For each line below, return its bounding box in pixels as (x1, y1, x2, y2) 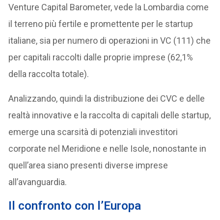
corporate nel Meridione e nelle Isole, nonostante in (8, 143, 207, 154)
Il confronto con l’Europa (8, 198, 141, 213)
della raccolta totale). (8, 68, 89, 79)
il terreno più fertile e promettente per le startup (8, 18, 193, 29)
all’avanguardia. (8, 176, 67, 187)
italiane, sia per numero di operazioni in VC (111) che (8, 35, 211, 46)
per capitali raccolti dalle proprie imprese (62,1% (8, 52, 193, 62)
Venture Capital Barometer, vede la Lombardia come (8, 1, 209, 12)
